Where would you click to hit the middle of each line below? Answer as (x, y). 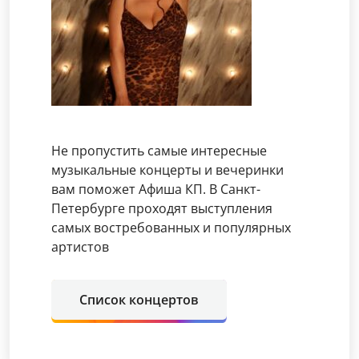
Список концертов (139, 299)
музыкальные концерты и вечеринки (167, 169)
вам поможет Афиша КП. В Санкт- (156, 189)
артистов (80, 246)
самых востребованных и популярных (171, 227)
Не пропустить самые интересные (159, 150)
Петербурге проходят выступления (162, 208)
